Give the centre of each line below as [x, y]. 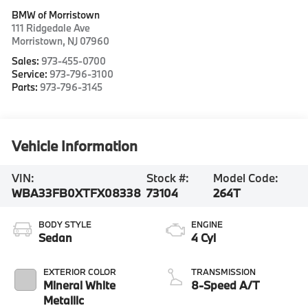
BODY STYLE [65, 224]
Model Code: [246, 178]
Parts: [26, 87]
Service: [31, 74]
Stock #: [167, 178]
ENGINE [207, 224]
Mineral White [80, 285]
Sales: [27, 60]
